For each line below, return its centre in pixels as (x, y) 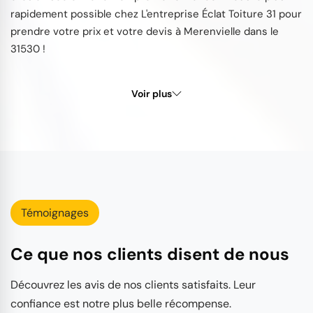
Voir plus (152, 93)
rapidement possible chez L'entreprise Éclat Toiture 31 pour (156, 14)
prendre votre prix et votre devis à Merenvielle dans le (145, 31)
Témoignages (55, 212)
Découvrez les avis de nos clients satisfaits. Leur (133, 284)
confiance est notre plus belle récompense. (121, 303)
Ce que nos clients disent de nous (150, 254)
